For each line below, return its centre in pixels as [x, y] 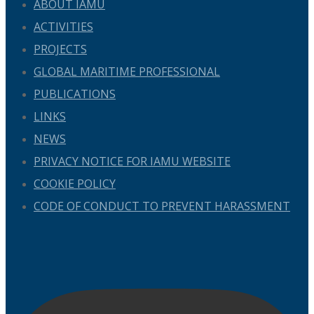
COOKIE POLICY [75, 183]
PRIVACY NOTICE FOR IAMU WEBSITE [132, 161]
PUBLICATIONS [75, 94]
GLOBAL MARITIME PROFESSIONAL [127, 71]
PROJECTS [60, 49]
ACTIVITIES [63, 26]
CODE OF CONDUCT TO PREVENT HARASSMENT [162, 206]
